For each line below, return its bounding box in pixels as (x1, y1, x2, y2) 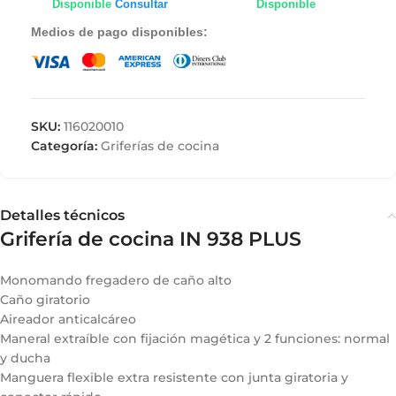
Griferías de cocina (101, 137, 219, 154)
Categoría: (31, 137, 97, 154)
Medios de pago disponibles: (31, 25, 208, 40)
